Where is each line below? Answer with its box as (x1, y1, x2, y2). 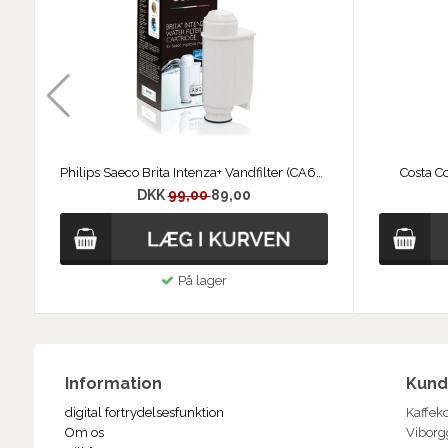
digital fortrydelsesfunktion (64, 404, 224, 420)
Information (64, 373, 162, 393)
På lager (177, 272, 227, 288)
